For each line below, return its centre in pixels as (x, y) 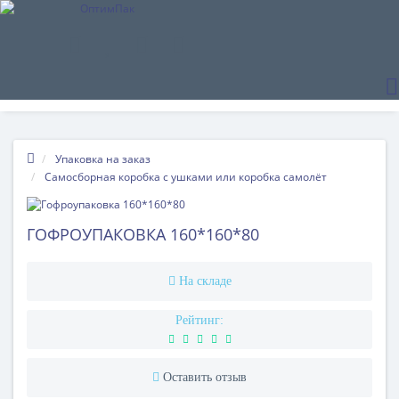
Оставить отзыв (205, 377)
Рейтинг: (199, 320)
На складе (205, 281)
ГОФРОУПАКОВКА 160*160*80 (143, 234)
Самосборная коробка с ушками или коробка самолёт (186, 177)
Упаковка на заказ (103, 159)
